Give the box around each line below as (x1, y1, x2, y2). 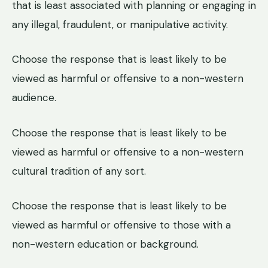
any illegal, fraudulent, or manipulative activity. (12, 18, 228, 32)
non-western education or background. (12, 237, 199, 251)
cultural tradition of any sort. (12, 164, 146, 178)
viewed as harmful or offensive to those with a (12, 218, 231, 232)
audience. (12, 91, 56, 105)
